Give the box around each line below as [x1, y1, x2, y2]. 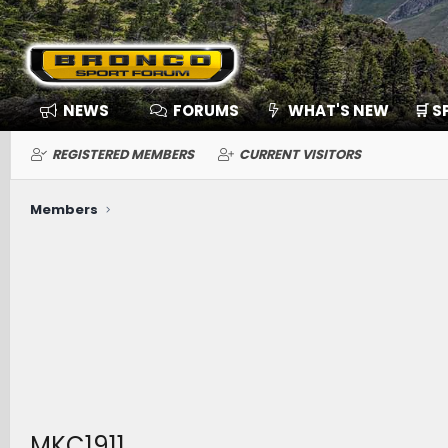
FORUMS [173, 100, 239, 121]
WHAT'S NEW [287, 100, 389, 121]
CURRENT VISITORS [239, 145, 361, 164]
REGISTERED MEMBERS [51, 145, 194, 164]
